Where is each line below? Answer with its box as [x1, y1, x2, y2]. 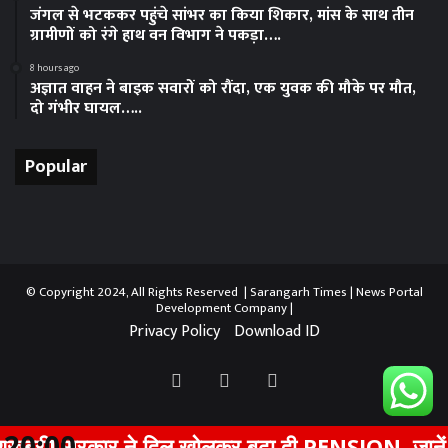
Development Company [155, 297, 287, 320]
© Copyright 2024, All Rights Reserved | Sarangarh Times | [25, 281, 356, 304]
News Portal [355, 281, 423, 304]
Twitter [228, 366, 286, 397]
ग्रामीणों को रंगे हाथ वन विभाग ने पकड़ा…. [30, 22, 281, 50]
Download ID [233, 318, 320, 346]
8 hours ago [30, 60, 79, 77]
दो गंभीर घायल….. [30, 95, 142, 123]
